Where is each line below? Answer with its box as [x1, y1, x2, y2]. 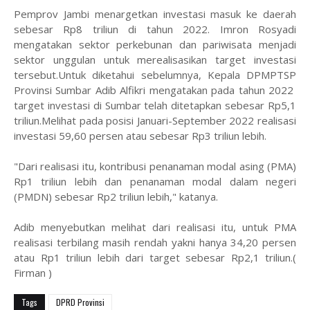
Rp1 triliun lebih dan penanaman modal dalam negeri [14, 174, 296, 188]
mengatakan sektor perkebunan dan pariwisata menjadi [14, 37, 296, 51]
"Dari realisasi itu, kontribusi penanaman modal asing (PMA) [14, 158, 296, 173]
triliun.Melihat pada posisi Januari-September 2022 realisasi [14, 113, 296, 127]
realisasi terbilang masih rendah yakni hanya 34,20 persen [14, 235, 296, 249]
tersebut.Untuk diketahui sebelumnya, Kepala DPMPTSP [14, 67, 296, 82]
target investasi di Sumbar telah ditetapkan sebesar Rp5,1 [14, 98, 296, 112]
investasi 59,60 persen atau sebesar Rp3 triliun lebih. [14, 128, 266, 143]
